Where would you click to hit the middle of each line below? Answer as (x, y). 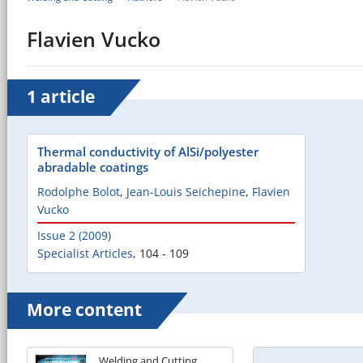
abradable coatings (93, 167)
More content (84, 309)
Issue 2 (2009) (74, 235)
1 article (61, 96)
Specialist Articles (85, 253)
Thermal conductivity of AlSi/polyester (148, 151)
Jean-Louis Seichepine (186, 191)
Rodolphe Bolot (79, 191)
